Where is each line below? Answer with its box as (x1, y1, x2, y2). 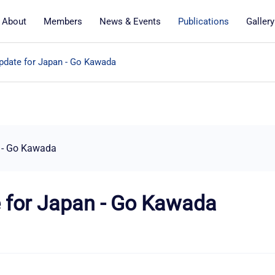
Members (43, 16, 82, 27)
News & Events (99, 16, 161, 27)
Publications (177, 16, 229, 27)
